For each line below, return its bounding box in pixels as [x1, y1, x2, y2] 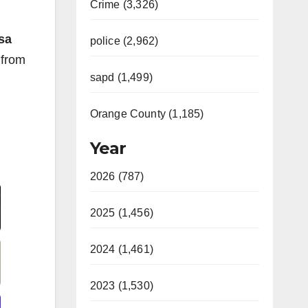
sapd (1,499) [89, 71, 153, 83]
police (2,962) [89, 35, 159, 47]
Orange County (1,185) [89, 108, 204, 120]
